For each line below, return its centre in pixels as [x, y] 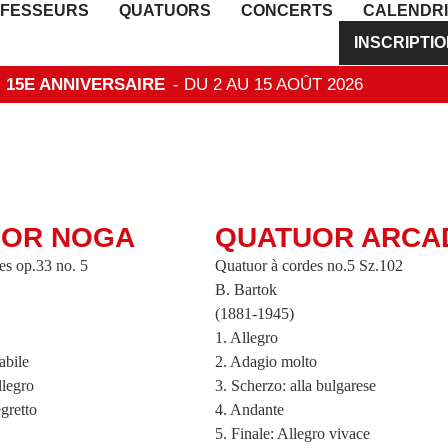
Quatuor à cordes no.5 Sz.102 [309, 265]
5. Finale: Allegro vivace [293, 433]
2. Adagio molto [266, 361]
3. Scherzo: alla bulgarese [296, 385]
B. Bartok [246, 289]
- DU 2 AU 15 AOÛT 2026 [268, 84]
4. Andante [250, 409]
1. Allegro [247, 337]
